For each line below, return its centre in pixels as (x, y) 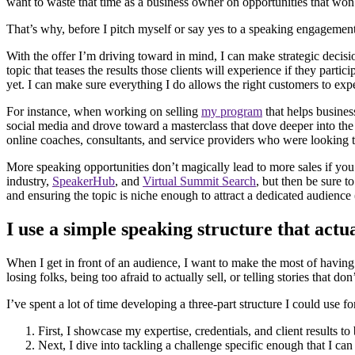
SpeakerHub (84, 181)
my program (232, 112)
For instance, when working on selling (104, 112)
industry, (29, 181)
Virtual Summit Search (199, 181)
